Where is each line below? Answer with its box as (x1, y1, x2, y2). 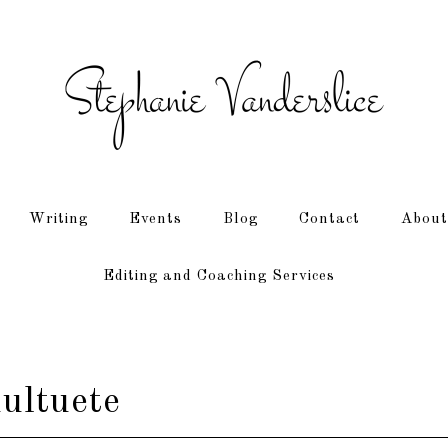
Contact (298, 212, 360, 227)
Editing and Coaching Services (102, 269, 335, 284)
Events (128, 212, 182, 227)
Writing (28, 212, 88, 227)
